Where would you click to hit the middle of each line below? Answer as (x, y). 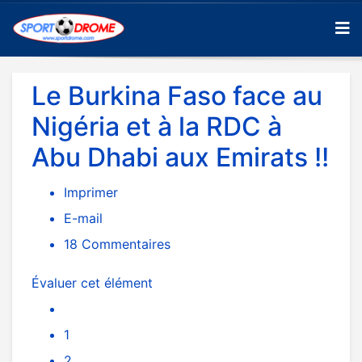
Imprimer (91, 192)
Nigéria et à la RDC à (157, 126)
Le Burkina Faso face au (177, 96)
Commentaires (124, 244)
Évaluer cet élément (92, 283)
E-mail (83, 218)
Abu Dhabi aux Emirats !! (180, 157)
